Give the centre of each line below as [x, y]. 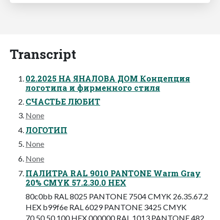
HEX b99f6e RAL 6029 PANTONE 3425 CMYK [106, 207]
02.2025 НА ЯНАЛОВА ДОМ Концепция [108, 78]
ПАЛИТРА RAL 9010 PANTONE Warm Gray [113, 173]
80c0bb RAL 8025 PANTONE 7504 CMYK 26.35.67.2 [117, 196]
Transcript [43, 54]
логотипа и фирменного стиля [93, 87]
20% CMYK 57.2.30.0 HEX [76, 182]
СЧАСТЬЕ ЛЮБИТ [63, 101]
